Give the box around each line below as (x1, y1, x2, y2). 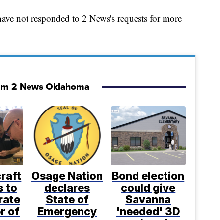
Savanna (125, 193, 171, 206)
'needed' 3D (116, 205, 180, 218)
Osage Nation (31, 169, 103, 183)
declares (44, 181, 90, 194)
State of (45, 193, 89, 206)
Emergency (37, 205, 97, 218)
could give (121, 181, 176, 194)
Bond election (112, 169, 185, 183)
